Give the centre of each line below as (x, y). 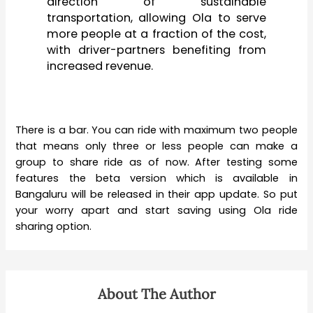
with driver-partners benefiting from (156, 50)
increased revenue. (100, 66)
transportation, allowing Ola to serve (156, 17)
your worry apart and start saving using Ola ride (156, 211)
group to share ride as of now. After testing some (156, 162)
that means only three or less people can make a (156, 146)
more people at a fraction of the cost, (156, 34)
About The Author (156, 294)
